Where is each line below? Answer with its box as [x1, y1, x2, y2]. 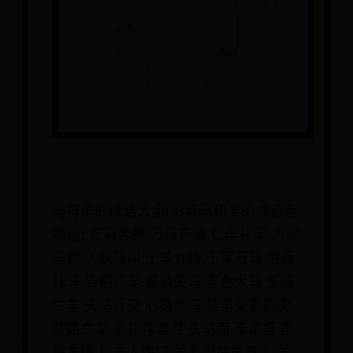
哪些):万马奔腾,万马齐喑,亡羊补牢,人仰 [52, 227, 299, 243]
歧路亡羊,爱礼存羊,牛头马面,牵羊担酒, [52, 321, 295, 338]
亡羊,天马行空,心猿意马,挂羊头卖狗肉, [52, 298, 295, 314]
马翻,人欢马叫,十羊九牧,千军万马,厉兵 [52, 251, 295, 267]
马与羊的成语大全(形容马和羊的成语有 [52, 203, 298, 220]
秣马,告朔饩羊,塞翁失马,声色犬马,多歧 [52, 274, 295, 291]
